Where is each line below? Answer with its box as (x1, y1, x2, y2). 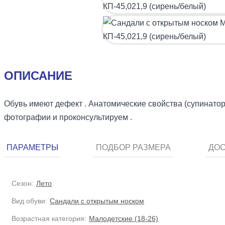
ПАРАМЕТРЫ (7, 143, 58, 152)
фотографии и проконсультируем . (4, 113, 132, 122)
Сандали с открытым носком (50, 197, 145, 205)
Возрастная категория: (12, 214, 86, 222)
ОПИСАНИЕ (4, 69, 72, 82)
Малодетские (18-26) (89, 214, 159, 222)
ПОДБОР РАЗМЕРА (95, 143, 171, 152)
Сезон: (12, 179, 34, 187)
